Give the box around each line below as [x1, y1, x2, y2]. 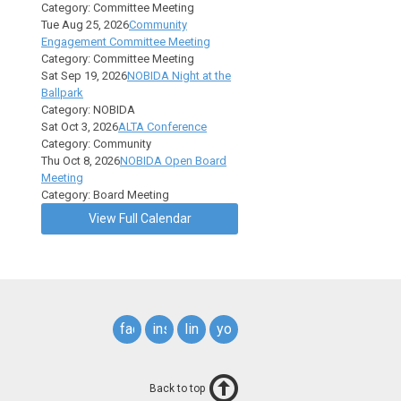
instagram [152, 320, 214, 337]
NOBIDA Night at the [127, 69, 231, 82]
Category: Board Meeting [41, 188, 169, 201]
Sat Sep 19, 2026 [41, 69, 127, 82]
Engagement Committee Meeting [41, 35, 210, 48]
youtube [217, 320, 267, 337]
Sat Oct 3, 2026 [41, 120, 118, 133]
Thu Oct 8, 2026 [41, 154, 120, 167]
